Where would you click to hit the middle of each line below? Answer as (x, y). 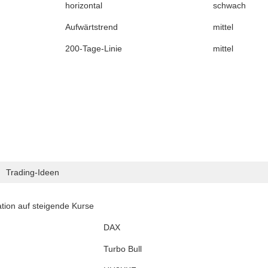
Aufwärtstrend (92, 27)
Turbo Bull (123, 249)
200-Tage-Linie (94, 49)
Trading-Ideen (32, 173)
